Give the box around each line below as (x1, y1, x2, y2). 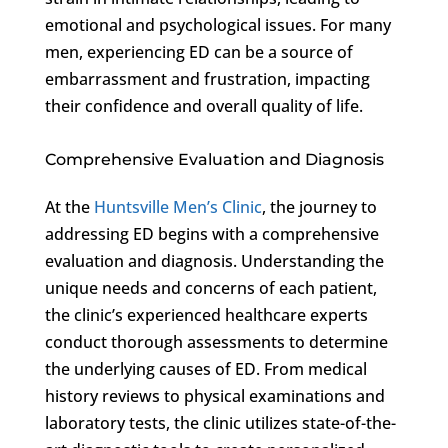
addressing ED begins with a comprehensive (44, 222, 379, 245)
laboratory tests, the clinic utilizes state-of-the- (44, 411, 396, 434)
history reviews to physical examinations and (44, 384, 385, 407)
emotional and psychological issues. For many (44, 13, 391, 36)
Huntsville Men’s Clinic (93, 195, 262, 218)
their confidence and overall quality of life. (44, 94, 363, 117)
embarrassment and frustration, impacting (44, 67, 370, 90)
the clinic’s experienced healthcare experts (44, 303, 368, 326)
